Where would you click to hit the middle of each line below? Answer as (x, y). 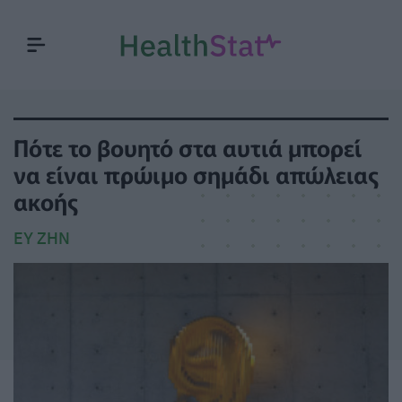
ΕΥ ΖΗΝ (42, 238)
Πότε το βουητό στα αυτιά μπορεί (188, 147)
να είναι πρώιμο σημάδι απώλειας (196, 174)
